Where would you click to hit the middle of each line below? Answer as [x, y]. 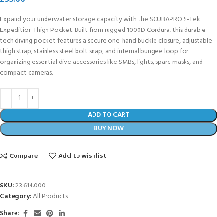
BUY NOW [108, 128]
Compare [24, 156]
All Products [50, 196]
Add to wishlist [83, 156]
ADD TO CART [108, 115]
